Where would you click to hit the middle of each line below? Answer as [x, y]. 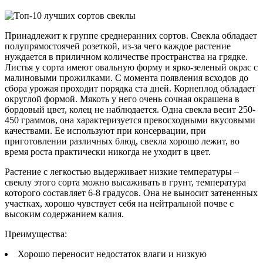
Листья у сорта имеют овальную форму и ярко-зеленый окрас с [131, 67]
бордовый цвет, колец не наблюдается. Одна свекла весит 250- [130, 109]
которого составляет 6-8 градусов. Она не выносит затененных [131, 193]
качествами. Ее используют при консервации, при [105, 130]
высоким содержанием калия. [64, 214]
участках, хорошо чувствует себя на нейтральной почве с [119, 203]
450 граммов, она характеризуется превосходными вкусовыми [130, 120]
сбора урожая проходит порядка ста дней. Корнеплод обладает [130, 88]
